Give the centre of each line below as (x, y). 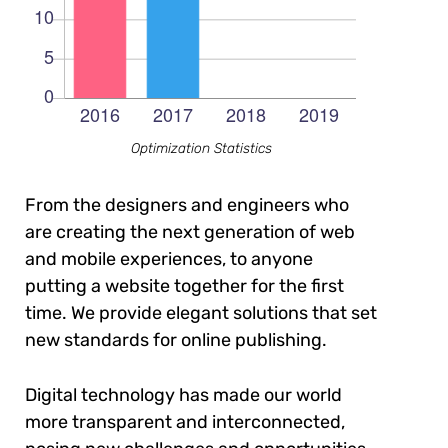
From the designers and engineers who (187, 204)
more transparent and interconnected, (185, 421)
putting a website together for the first (184, 285)
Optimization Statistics (201, 148)
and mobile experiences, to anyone (169, 258)
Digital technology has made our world (183, 394)
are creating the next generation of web (190, 231)
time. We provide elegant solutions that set (201, 312)
